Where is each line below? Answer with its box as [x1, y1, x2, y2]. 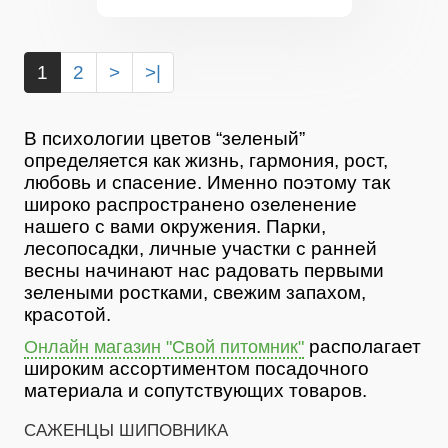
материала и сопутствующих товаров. [24, 379, 367, 401]
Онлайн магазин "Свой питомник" [24, 336, 304, 357]
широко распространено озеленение [24, 193, 357, 215]
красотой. [24, 303, 111, 325]
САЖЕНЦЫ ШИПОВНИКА [24, 420, 228, 440]
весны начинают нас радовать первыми [24, 259, 384, 281]
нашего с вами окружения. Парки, [24, 215, 326, 237]
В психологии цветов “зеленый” [24, 127, 305, 149]
